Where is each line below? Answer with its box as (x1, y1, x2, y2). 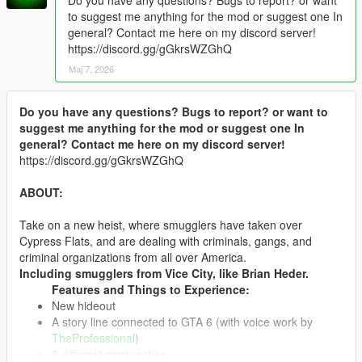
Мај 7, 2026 (69, 61, 114, 75)
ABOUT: (19, 183, 63, 200)
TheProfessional (52, 329, 135, 346)
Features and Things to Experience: (52, 280, 250, 297)
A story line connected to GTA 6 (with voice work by (52, 313, 313, 330)
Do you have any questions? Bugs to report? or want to (19, 103, 328, 120)
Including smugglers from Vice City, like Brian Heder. (19, 264, 309, 281)
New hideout (52, 297, 116, 314)
